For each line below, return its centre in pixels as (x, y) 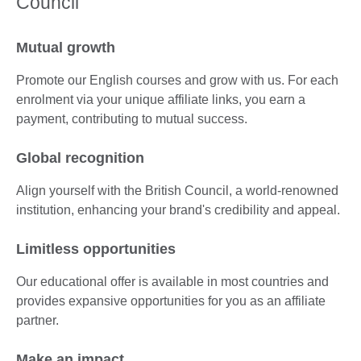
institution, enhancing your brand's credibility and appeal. (178, 210)
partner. (37, 320)
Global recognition (80, 158)
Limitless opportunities (96, 249)
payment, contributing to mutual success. (132, 118)
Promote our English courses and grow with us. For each (177, 80)
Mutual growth (66, 47)
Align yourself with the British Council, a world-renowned (177, 190)
